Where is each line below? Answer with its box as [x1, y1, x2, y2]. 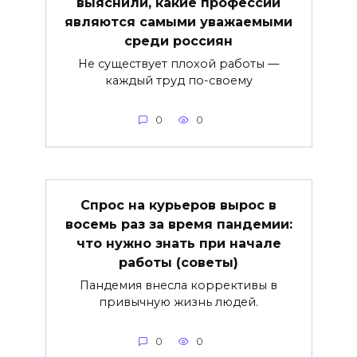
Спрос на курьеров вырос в [80, 198, 277, 214]
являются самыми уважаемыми [65, 14, 292, 30]
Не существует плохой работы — [78, 57, 279, 72]
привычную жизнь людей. [99, 295, 258, 310]
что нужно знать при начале [76, 236, 281, 252]
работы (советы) [119, 255, 238, 271]
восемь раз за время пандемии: [65, 217, 292, 233]
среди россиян [124, 33, 233, 49]
